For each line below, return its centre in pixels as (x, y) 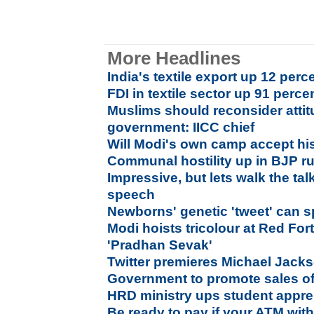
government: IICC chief (181, 127)
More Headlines (174, 58)
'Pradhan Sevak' (160, 245)
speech (131, 194)
